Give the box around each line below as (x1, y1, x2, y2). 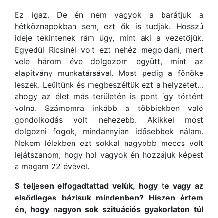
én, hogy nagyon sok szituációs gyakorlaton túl (15, 204, 203, 215)
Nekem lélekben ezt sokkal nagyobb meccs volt (15, 138, 203, 148)
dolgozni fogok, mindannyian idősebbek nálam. (15, 127, 203, 137)
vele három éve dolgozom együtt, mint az (15, 56, 203, 67)
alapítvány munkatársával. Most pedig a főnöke (15, 68, 203, 78)
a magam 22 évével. (15, 162, 89, 172)
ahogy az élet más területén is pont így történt (15, 91, 203, 102)
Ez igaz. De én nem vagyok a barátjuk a (15, 10, 203, 20)
